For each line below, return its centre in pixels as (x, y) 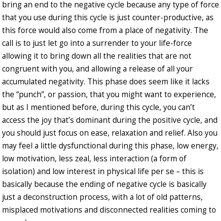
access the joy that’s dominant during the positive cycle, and (110, 120)
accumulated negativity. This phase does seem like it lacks (106, 82)
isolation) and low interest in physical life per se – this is (103, 172)
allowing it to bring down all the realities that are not (97, 56)
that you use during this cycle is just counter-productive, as (108, 18)
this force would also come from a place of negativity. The (105, 31)
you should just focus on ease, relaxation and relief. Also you (110, 133)
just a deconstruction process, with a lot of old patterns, (102, 197)
